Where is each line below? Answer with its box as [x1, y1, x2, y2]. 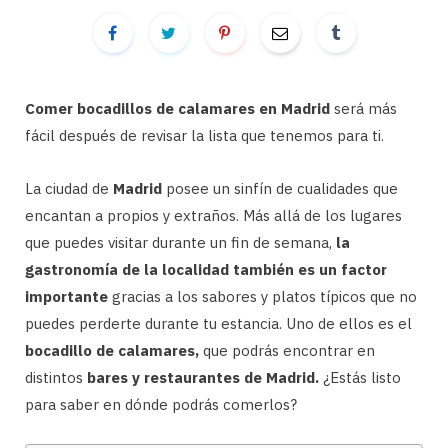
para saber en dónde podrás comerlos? [25, 395, 297, 414]
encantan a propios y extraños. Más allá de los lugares [25, 206, 402, 225]
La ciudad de [25, 179, 113, 198]
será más [330, 99, 397, 118]
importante [25, 287, 108, 306]
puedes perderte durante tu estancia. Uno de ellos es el [25, 314, 412, 333]
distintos [25, 368, 87, 387]
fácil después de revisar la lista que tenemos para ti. [25, 126, 384, 145]
